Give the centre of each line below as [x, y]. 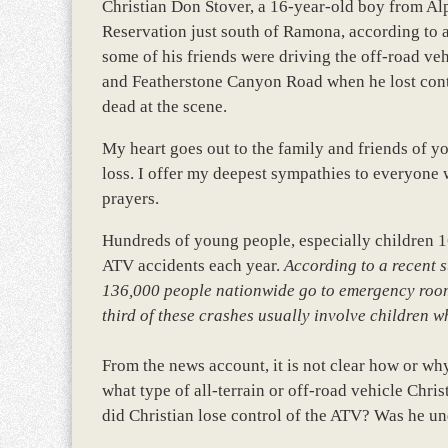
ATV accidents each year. [193, 265]
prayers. [130, 198]
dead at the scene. [164, 106]
